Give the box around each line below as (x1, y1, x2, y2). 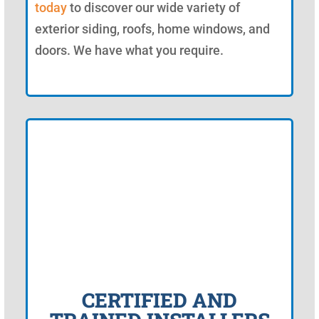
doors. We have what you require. (35, 42, 224, 58)
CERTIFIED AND (82, 286, 237, 313)
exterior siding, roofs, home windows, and (35, 21, 270, 36)
